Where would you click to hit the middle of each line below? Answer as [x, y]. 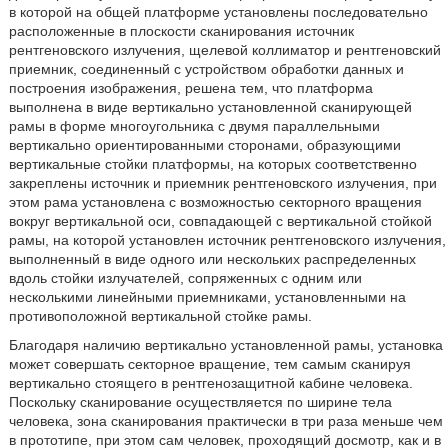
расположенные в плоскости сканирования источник [181, 31]
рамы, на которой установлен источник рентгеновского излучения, [227, 240]
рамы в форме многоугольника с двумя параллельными [194, 126]
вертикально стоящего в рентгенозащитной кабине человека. [210, 383]
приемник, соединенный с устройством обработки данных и [206, 69]
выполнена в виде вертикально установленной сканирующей [210, 107]
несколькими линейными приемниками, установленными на [207, 297]
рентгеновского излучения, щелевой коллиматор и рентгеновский [224, 50]
